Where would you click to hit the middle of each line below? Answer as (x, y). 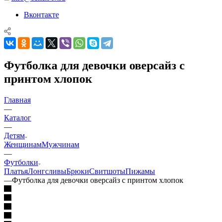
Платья (16, 171)
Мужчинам (60, 144)
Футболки (21, 162)
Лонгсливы (47, 171)
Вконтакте (41, 14)
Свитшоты (107, 171)
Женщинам (23, 144)
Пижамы (140, 171)
